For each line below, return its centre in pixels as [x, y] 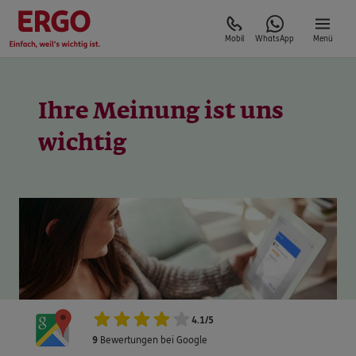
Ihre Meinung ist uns [161, 112]
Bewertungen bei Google [153, 341]
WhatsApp [275, 39]
